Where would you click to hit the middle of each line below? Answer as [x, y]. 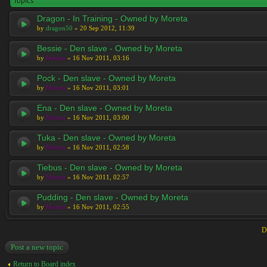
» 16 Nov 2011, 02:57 [97, 177]
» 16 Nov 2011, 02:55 [97, 207]
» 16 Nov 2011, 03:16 [97, 58]
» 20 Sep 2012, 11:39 [104, 28]
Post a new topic [37, 247]
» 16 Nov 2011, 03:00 [97, 117]
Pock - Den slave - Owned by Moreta [106, 78]
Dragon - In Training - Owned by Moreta [112, 18]
